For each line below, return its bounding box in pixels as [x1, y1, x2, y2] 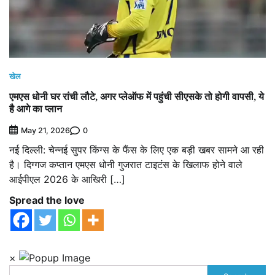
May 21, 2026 [21, 126, 70, 136]
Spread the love [9, 194, 85, 207]
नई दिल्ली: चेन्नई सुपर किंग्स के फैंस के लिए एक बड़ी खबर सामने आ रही [9, 144, 264, 157]
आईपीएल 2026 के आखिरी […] [9, 173, 125, 186]
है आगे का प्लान [9, 101, 62, 115]
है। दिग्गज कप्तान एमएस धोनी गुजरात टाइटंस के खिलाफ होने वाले [9, 158, 242, 171]
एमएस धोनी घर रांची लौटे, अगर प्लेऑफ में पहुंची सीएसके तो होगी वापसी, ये [9, 89, 264, 103]
